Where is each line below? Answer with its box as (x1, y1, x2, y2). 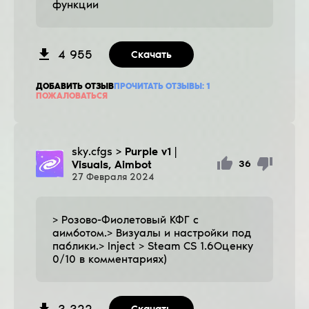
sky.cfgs (72, 144, 112, 158)
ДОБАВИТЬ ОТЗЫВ (36, 81, 114, 91)
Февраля (86, 170, 127, 183)
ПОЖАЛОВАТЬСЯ (36, 90, 108, 101)
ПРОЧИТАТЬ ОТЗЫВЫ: (114, 81, 206, 91)
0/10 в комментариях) (52, 252, 167, 266)
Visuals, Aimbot (72, 157, 152, 171)
